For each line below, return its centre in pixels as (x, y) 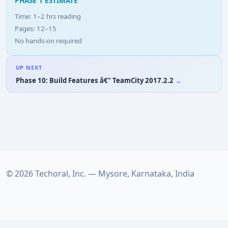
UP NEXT (29, 68)
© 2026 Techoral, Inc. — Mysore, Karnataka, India (100, 174)
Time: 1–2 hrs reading (48, 16)
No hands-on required (48, 40)
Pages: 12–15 (36, 28)
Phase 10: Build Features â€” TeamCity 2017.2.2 (94, 80)
